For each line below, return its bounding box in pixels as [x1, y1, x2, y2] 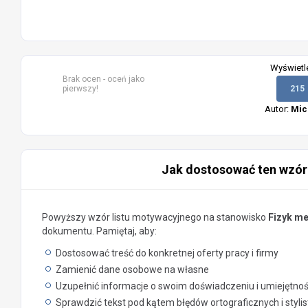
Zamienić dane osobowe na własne [56, 264, 209, 275]
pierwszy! [63, 84, 98, 93]
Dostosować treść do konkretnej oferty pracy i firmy [56, 247, 278, 258]
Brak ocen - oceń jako [63, 74, 144, 84]
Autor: [264, 104, 291, 114]
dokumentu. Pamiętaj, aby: [42, 225, 157, 236]
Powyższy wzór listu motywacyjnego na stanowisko [42, 212, 268, 223]
